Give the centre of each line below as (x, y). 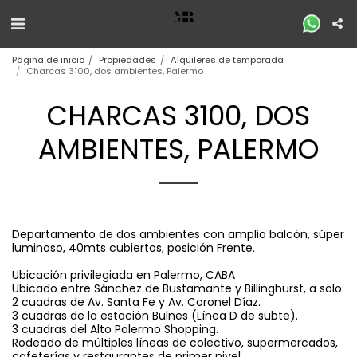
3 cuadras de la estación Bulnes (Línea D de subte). (155, 316)
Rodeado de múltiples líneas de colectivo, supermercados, (175, 343)
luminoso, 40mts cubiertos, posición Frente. (133, 248)
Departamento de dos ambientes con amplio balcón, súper (178, 234)
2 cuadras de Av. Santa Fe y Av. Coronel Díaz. (136, 302)
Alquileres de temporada (227, 60)
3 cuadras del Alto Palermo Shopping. (115, 329)
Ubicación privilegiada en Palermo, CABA (124, 275)
